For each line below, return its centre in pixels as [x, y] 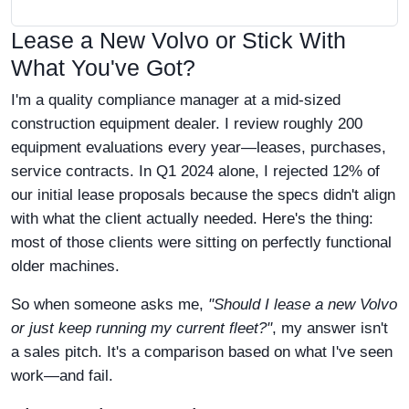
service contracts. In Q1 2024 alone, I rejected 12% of [195, 171]
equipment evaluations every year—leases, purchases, [199, 147]
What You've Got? [103, 68]
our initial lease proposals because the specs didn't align [203, 195]
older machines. [65, 266]
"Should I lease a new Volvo [303, 304]
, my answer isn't [330, 328]
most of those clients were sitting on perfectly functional [201, 242]
